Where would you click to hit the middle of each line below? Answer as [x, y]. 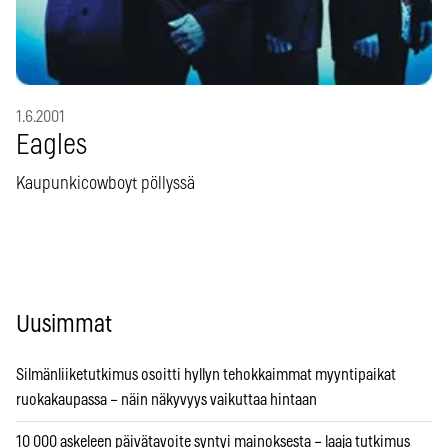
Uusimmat [64, 325]
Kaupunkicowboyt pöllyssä [105, 184]
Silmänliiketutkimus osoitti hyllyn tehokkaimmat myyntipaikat [206, 375]
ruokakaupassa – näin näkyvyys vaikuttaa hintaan [166, 400]
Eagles [51, 146]
